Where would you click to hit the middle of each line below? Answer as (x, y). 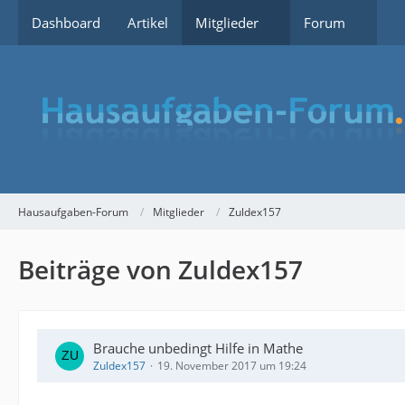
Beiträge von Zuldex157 (160, 269)
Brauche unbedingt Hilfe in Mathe (198, 348)
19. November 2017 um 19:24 (232, 366)
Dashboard (66, 23)
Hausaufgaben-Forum (73, 212)
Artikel (148, 23)
